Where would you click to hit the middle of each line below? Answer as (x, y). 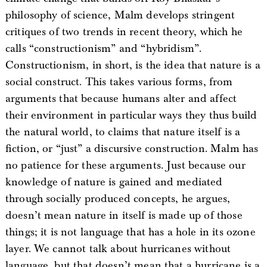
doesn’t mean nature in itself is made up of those (124, 215)
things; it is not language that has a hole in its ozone (130, 232)
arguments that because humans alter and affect (121, 98)
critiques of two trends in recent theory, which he (124, 32)
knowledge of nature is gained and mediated (114, 182)
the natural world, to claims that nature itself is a (123, 132)
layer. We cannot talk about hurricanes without (118, 249)
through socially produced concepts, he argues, (118, 198)
